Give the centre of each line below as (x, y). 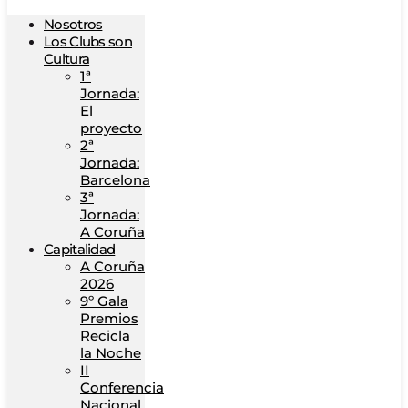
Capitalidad (80, 249)
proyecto (111, 128)
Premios (109, 318)
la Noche (111, 353)
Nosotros (73, 24)
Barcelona (115, 180)
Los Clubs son (88, 41)
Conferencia (122, 388)
